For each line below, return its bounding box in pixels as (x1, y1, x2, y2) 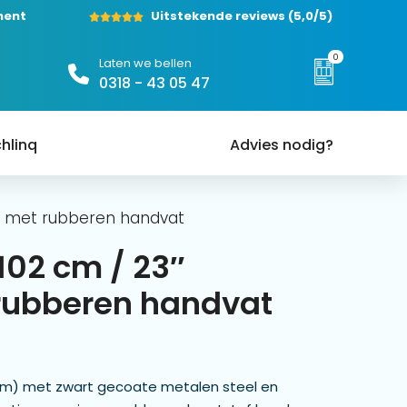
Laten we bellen (98, 54, 192, 72)
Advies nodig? (229, 134, 333, 155)
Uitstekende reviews (151, 7, 286, 25)
